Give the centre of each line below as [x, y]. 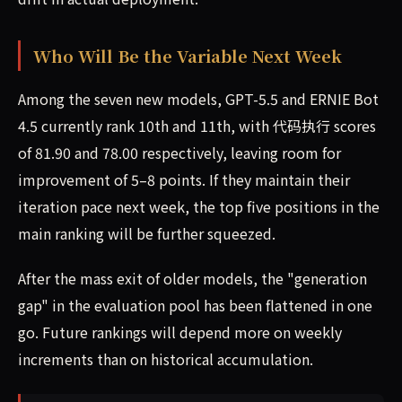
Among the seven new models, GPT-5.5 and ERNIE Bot [198, 99]
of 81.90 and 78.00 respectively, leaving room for [179, 153]
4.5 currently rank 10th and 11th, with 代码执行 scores [197, 126]
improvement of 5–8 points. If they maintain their [184, 180]
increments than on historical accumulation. [166, 359]
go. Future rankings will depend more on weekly [180, 332]
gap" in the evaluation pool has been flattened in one [195, 306]
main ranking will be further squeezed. [147, 234]
